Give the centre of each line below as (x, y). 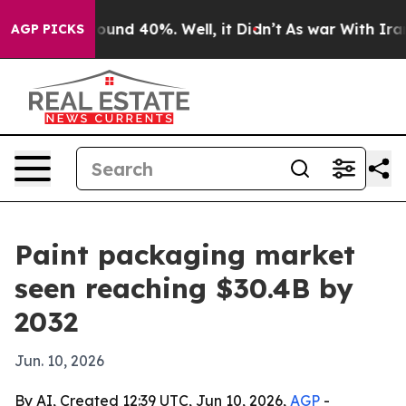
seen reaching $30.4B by (184, 288)
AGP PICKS (48, 29)
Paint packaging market (185, 255)
